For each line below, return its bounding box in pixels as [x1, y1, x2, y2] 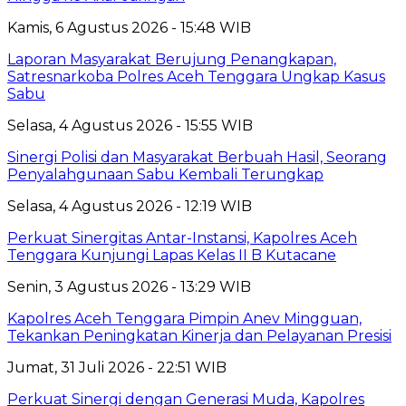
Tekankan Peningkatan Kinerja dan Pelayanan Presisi [7, 326, 391, 344]
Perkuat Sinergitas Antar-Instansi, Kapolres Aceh [7, 228, 357, 246]
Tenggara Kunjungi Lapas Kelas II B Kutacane [7, 246, 336, 264]
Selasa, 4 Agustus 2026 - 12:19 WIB [7, 197, 252, 215]
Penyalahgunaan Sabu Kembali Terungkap [7, 165, 324, 183]
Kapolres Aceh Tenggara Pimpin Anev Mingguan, [7, 309, 362, 327]
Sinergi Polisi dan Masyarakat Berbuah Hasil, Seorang [7, 148, 387, 166]
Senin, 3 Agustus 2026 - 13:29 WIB [7, 277, 251, 295]
